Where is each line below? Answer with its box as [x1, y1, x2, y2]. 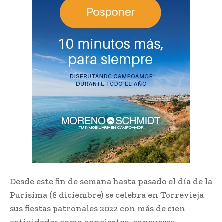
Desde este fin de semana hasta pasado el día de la [10, 176, 212, 187]
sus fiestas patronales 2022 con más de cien [10, 203, 185, 214]
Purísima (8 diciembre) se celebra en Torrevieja [10, 189, 204, 201]
